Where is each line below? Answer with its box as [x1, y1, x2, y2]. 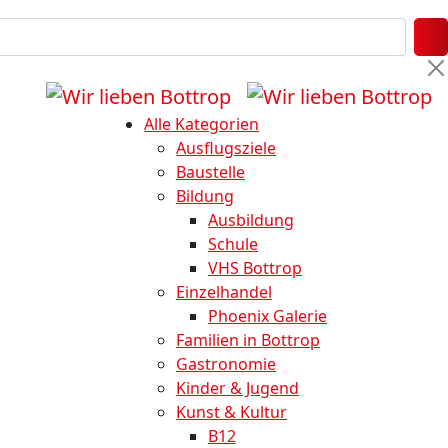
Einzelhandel [176, 280, 272, 303]
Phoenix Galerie [208, 304, 327, 327]
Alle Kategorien [144, 112, 259, 135]
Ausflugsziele [176, 136, 276, 159]
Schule [208, 232, 258, 255]
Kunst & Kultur [176, 400, 287, 423]
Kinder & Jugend [176, 376, 299, 399]
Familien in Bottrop [176, 328, 320, 351]
